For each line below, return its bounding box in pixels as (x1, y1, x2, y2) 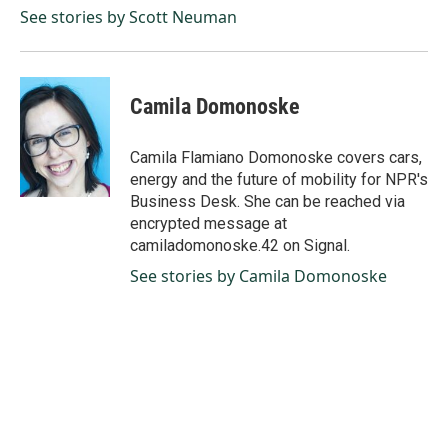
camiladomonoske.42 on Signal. (130, 236, 350, 255)
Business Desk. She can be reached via (130, 192, 405, 211)
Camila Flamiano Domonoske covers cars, (130, 148, 422, 167)
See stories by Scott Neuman (20, 6, 237, 28)
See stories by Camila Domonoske (130, 265, 387, 287)
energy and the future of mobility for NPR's (130, 170, 428, 189)
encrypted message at (130, 214, 287, 233)
